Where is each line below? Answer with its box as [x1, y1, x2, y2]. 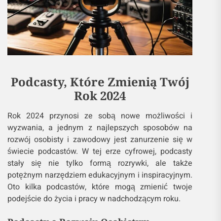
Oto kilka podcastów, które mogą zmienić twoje [7, 181, 193, 193]
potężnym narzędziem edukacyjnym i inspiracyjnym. [7, 169, 193, 182]
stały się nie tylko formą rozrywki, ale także [7, 157, 193, 170]
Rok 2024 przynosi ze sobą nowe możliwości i [7, 110, 193, 122]
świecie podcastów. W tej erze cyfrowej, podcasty [7, 146, 193, 158]
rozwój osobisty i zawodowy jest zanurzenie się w [7, 134, 193, 146]
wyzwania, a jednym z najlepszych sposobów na [7, 122, 193, 134]
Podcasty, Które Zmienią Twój [10, 74, 189, 90]
